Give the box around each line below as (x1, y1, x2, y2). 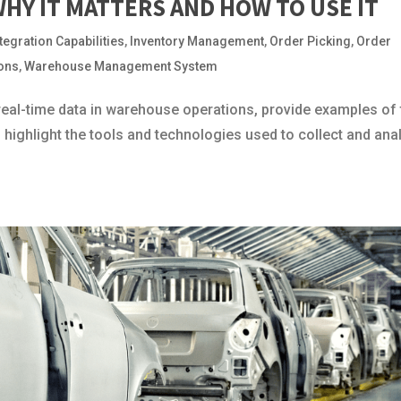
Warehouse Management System (24, 58, 218, 73)
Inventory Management (130, 33, 265, 48)
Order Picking (269, 33, 352, 48)
